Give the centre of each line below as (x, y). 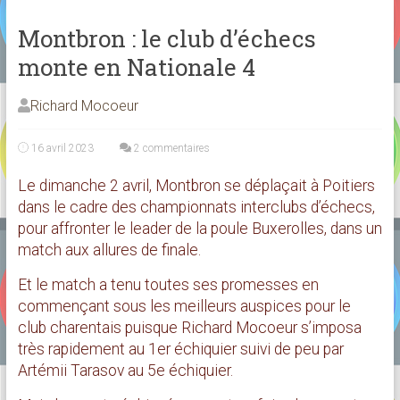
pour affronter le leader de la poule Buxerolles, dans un (200, 228)
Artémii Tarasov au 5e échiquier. (125, 370)
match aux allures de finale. (109, 250)
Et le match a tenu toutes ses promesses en (168, 284)
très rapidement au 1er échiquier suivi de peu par (180, 349)
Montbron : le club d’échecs (167, 38)
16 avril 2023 (62, 148)
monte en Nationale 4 (136, 67)
